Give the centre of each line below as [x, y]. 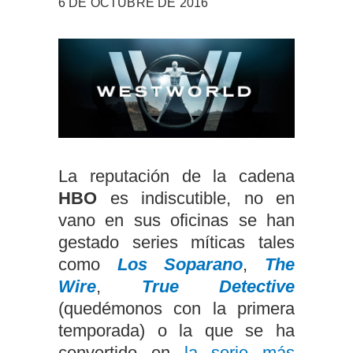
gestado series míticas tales [176, 243]
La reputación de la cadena [176, 176]
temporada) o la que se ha [176, 331]
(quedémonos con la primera [176, 309]
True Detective [218, 287]
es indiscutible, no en [196, 199]
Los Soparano [180, 265]
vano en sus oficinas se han [176, 221]
